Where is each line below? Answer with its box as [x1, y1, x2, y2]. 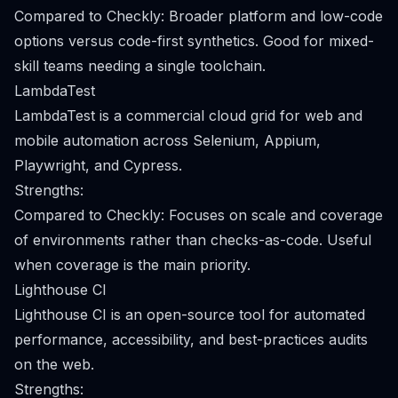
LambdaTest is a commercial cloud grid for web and [14, 107, 362, 124]
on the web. [14, 355, 94, 373]
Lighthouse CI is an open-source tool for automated [14, 306, 365, 323]
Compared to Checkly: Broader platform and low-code [14, 7, 383, 25]
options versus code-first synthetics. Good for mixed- [14, 32, 374, 50]
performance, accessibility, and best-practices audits [14, 330, 368, 348]
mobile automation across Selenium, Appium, [14, 131, 321, 149]
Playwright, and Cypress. [14, 156, 182, 174]
